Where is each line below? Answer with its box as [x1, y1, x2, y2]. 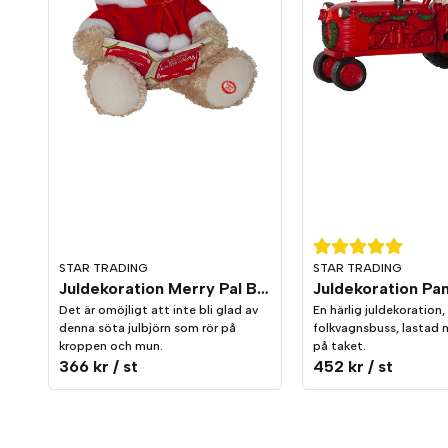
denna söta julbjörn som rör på [59, 321, 236, 336]
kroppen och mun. [59, 339, 163, 354]
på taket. [312, 339, 366, 354]
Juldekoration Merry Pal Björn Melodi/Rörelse [257, 279, 269, 299]
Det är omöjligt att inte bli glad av [59, 303, 258, 318]
